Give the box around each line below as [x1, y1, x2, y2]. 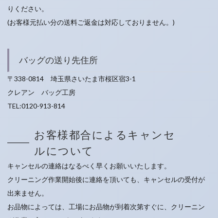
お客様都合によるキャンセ [34, 128, 175, 141]
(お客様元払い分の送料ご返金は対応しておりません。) [7, 18, 175, 26]
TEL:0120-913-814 [7, 102, 65, 110]
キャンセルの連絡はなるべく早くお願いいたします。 [7, 162, 171, 170]
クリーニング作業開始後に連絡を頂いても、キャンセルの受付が [7, 175, 205, 183]
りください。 [7, 4, 48, 13]
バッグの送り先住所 [19, 54, 98, 65]
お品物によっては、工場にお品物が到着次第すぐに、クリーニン [7, 202, 205, 211]
